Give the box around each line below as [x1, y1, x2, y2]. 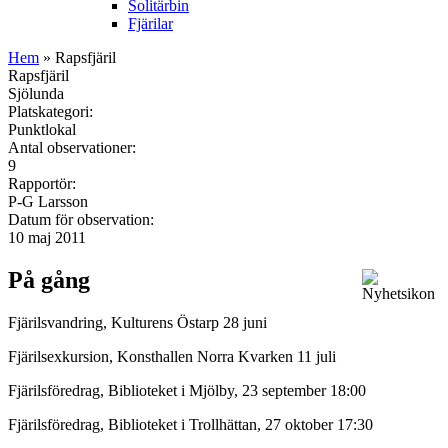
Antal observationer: [8, 138, 140, 156]
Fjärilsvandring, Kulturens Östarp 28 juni [8, 313, 267, 331]
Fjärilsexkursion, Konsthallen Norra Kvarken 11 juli [8, 347, 340, 365]
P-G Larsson [8, 192, 88, 210]
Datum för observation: [8, 210, 158, 228]
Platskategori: [8, 102, 97, 120]
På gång [8, 266, 90, 293]
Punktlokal [8, 120, 76, 138]
